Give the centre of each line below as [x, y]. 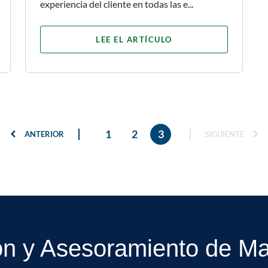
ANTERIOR [43, 134]
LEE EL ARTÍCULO [134, 40]
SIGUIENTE [225, 134]
